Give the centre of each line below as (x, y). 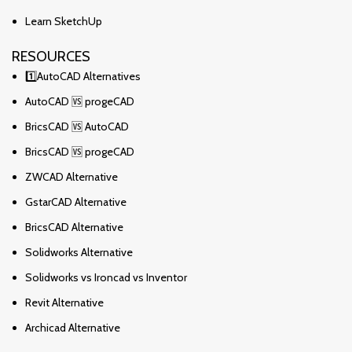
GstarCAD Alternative (76, 202)
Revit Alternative (64, 302)
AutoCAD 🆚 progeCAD (80, 101)
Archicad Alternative (73, 327)
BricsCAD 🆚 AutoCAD (77, 126)
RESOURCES (51, 56)
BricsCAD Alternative (74, 227)
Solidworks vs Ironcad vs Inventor (106, 277)
